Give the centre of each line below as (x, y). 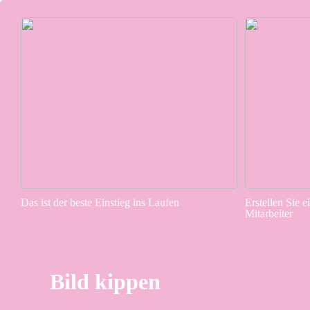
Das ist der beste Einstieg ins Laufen (100, 202)
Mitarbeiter (268, 213)
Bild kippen (105, 282)
